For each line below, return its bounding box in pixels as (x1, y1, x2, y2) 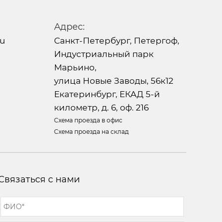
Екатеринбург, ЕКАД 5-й (54, 89, 160, 99)
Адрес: (54, 21, 85, 32)
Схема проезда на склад (54, 127, 129, 135)
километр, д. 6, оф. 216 (54, 102, 149, 112)
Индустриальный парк (54, 49, 154, 59)
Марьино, (54, 62, 97, 72)
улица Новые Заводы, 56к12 (54, 75, 173, 86)
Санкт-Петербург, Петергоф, (54, 35, 179, 46)
